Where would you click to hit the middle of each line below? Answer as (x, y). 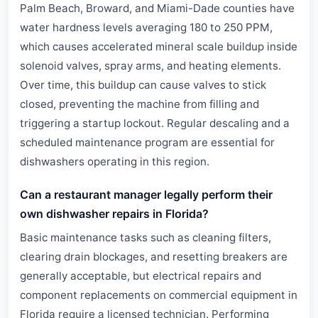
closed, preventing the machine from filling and (139, 104)
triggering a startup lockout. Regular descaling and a (155, 123)
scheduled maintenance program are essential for (147, 142)
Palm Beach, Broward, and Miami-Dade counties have (157, 8)
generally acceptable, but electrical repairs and (141, 276)
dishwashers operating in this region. (115, 161)
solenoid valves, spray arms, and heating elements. (150, 66)
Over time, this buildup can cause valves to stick (143, 85)
